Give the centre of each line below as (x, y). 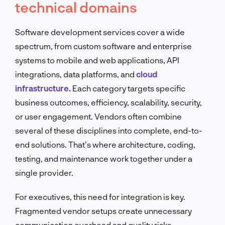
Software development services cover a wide (100, 32)
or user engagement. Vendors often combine (98, 116)
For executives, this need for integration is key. (100, 196)
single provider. (44, 172)
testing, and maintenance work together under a (104, 158)
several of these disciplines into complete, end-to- (109, 130)
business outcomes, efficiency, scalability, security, (108, 102)
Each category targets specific (128, 88)
